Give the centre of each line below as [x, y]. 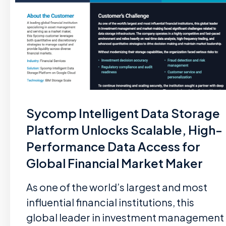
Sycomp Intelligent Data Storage [123, 113]
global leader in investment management [125, 217]
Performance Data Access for [113, 146]
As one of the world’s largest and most [117, 187]
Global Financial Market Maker [115, 163]
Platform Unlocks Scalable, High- [124, 130]
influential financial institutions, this [110, 202]
